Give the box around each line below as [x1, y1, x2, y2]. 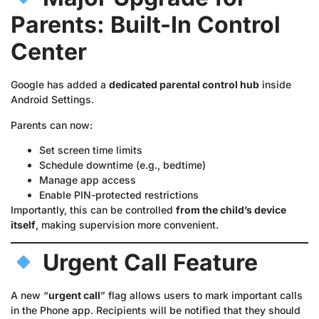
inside [259, 78, 291, 91]
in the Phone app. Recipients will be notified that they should [11, 304, 300, 317]
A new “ [11, 289, 48, 302]
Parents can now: [11, 118, 93, 131]
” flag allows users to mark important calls [100, 289, 303, 302]
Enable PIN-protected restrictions [39, 189, 199, 202]
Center [11, 38, 87, 66]
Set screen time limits [39, 144, 142, 157]
